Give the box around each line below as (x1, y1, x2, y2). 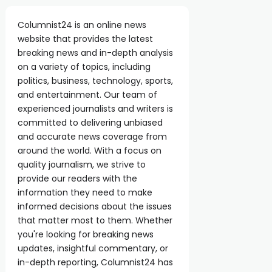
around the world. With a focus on (18, 144, 162, 157)
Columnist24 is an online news (18, 19, 147, 31)
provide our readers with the (18, 172, 138, 185)
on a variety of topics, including (18, 61, 151, 73)
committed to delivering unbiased (18, 117, 163, 129)
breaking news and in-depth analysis (18, 47, 174, 59)
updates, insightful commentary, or (18, 242, 169, 254)
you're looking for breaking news (18, 228, 154, 240)
